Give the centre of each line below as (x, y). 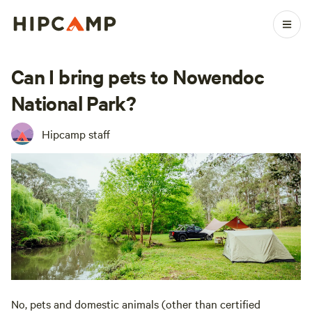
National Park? (74, 102)
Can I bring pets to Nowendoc (138, 76)
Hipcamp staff (76, 134)
